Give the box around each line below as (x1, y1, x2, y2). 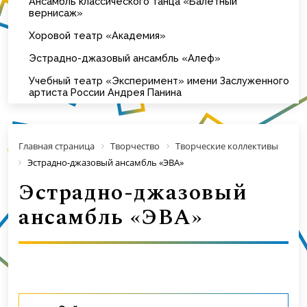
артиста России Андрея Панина (29, 86, 182, 98)
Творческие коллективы (175, 139, 278, 152)
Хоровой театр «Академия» (29, 29, 166, 41)
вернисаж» (29, 6, 83, 19)
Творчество (110, 139, 160, 152)
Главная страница (19, 139, 95, 152)
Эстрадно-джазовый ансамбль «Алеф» (29, 51, 221, 64)
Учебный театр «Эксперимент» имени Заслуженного (29, 74, 289, 86)
